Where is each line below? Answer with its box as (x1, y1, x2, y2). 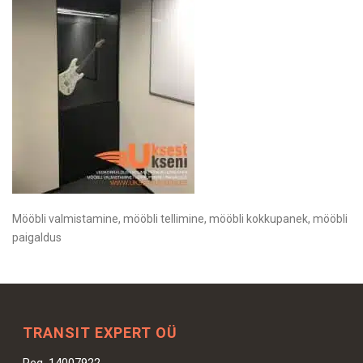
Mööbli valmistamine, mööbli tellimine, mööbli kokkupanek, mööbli (12, 212, 348, 225)
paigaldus (12, 231, 62, 244)
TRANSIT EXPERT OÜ (23, 324, 178, 341)
